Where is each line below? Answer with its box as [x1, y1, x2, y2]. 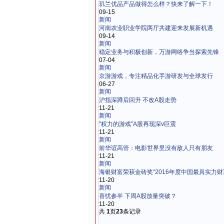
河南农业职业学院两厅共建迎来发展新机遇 [99, 24, 213, 31]
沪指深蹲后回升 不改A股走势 [99, 96, 176, 103]
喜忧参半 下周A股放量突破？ [99, 192, 176, 199]
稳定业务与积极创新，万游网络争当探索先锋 [99, 48, 219, 55]
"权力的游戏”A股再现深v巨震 [99, 120, 176, 127]
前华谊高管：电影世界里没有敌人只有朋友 [99, 144, 213, 151]
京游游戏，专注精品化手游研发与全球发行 [99, 72, 213, 79]
